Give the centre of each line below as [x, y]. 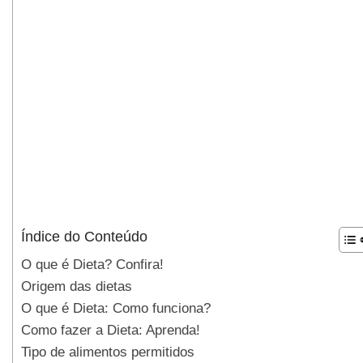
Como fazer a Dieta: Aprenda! [111, 330]
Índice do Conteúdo [84, 237]
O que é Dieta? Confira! [92, 264]
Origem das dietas [77, 286]
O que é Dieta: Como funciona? [116, 308]
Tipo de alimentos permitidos [108, 352]
